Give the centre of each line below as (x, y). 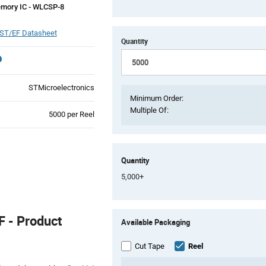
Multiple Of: (149, 110)
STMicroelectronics (61, 87)
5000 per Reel (71, 114)
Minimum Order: (157, 98)
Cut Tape (150, 246)
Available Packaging (156, 222)
